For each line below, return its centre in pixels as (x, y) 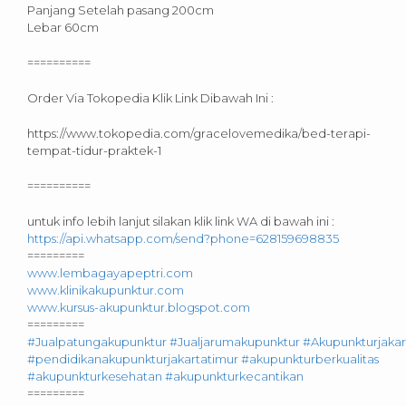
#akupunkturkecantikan (234, 376)
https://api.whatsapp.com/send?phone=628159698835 (183, 238)
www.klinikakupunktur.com (106, 290)
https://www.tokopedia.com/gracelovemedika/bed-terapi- (199, 133)
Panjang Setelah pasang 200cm (121, 10)
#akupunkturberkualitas (310, 358)
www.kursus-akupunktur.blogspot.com (139, 307)
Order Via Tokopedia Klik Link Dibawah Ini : (150, 97)
